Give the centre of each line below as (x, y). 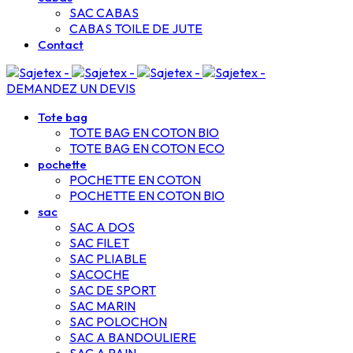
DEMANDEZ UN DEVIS (71, 88)
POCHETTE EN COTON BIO (147, 195)
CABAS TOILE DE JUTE (136, 28)
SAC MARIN (102, 306)
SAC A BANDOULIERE (133, 337)
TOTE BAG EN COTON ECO (147, 148)
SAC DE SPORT (113, 290)
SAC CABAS (104, 13)
